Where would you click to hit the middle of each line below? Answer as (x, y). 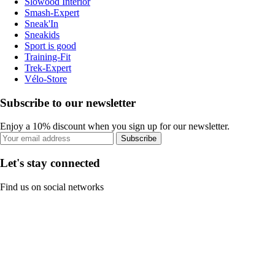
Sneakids (42, 34)
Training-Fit (48, 56)
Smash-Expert (52, 12)
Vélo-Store (46, 79)
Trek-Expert (48, 68)
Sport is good (50, 45)
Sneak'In (41, 23)
